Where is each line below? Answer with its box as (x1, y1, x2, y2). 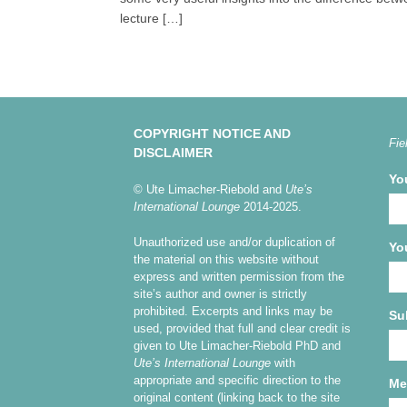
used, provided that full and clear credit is (134, 321, 351, 335)
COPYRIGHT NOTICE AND (134, 126, 291, 141)
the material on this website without (134, 252, 319, 266)
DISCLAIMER (134, 145, 213, 160)
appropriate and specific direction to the (134, 372, 341, 387)
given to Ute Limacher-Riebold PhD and (134, 338, 341, 352)
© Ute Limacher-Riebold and (134, 183, 285, 196)
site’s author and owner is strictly (134, 286, 307, 301)
